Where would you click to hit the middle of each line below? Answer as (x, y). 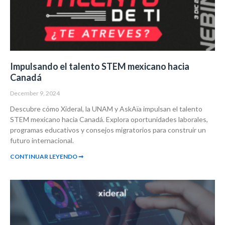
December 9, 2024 (35, 93)
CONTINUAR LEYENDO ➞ (47, 157)
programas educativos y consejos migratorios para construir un (108, 130)
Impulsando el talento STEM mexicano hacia (100, 67)
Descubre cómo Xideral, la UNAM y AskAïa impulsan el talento (106, 109)
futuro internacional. (42, 141)
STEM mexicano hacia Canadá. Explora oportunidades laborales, (109, 120)
